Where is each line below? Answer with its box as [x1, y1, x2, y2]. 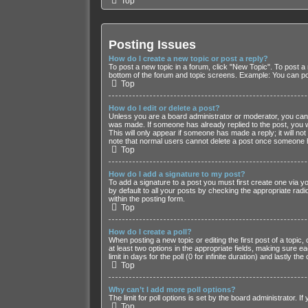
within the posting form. [108, 195, 185, 203]
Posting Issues [108, 37, 196, 52]
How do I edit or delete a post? [108, 104, 220, 113]
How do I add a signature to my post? [108, 170, 245, 179]
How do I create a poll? [108, 228, 192, 236]
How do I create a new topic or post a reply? [108, 54, 268, 63]
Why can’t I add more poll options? [108, 285, 236, 294]
